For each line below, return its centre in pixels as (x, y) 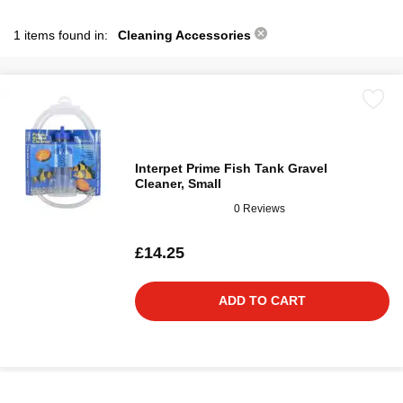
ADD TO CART (262, 300)
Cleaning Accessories (186, 35)
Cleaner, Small (178, 184)
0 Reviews (260, 208)
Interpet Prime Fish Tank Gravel (231, 168)
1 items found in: (63, 35)
